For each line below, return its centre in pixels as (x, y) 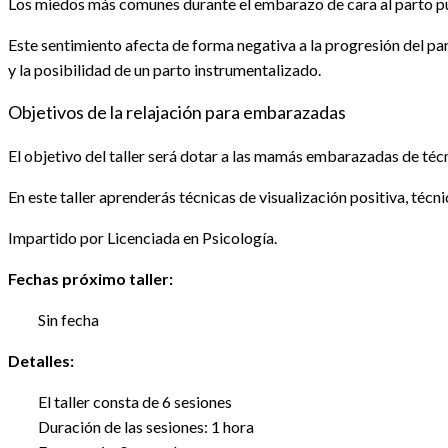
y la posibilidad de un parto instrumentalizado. (164, 70)
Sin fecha (68, 320)
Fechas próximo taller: (90, 279)
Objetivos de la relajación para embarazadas (177, 112)
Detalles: (41, 361)
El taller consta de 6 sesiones (135, 402)
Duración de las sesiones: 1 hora (146, 427)
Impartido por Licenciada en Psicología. (142, 238)
